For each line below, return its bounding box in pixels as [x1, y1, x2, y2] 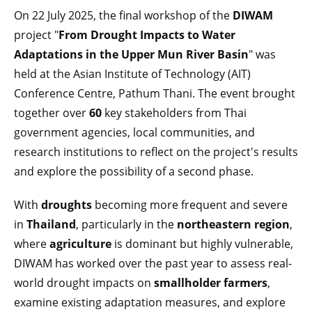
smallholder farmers [154, 274, 267, 290]
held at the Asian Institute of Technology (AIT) [14, 65, 251, 81]
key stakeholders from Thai [102, 104, 247, 120]
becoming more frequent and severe [92, 196, 288, 212]
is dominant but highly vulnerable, [111, 235, 293, 251]
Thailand [26, 216, 76, 232]
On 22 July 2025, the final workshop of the [14, 7, 233, 23]
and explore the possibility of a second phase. [14, 163, 253, 179]
